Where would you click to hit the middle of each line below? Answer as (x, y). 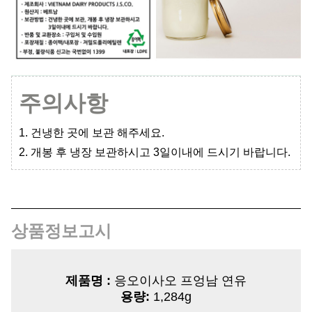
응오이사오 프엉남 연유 (179, 281)
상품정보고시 (61, 231)
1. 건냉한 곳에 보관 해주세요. (92, 133)
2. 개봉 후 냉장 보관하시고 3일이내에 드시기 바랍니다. (155, 153)
